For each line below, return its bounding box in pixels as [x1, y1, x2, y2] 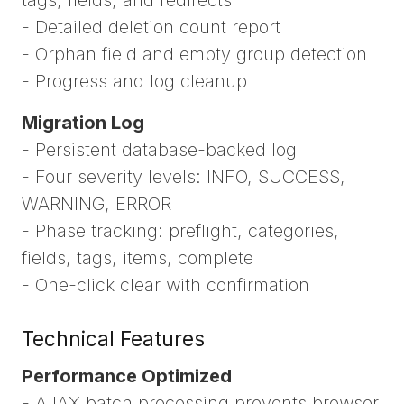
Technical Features [22, 326, 205, 351]
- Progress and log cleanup [22, 69, 247, 92]
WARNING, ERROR [22, 192, 171, 215]
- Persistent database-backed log [22, 138, 297, 161]
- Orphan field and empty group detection [22, 42, 367, 65]
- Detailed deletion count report [22, 15, 280, 38]
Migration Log [22, 111, 144, 133]
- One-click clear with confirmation [22, 273, 309, 296]
